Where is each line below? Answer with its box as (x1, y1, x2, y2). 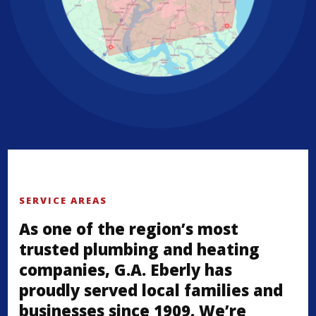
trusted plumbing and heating (19, 238, 260, 260)
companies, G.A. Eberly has (19, 258, 233, 280)
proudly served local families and (19, 279, 284, 300)
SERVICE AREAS (19, 193, 108, 207)
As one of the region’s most (19, 217, 239, 239)
